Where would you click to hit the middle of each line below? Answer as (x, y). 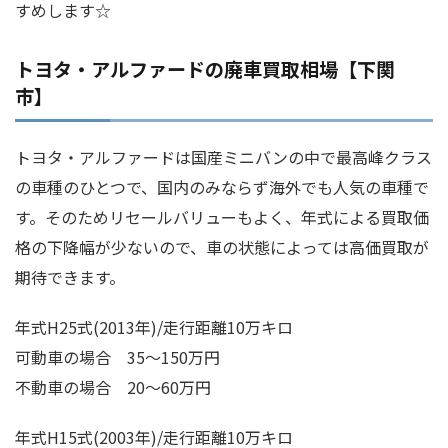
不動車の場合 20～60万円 (113, 387)
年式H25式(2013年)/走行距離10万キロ (154, 327)
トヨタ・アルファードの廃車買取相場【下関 (205, 69)
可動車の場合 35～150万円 (117, 357)
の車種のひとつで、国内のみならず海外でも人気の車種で (222, 187)
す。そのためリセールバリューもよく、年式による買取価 (222, 217)
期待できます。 (70, 277)
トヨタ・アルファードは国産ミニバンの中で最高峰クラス (223, 157)
